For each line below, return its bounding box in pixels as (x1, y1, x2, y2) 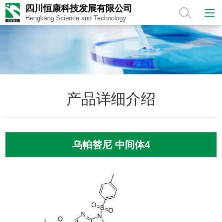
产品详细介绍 (66, 91, 156, 107)
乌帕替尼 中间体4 (72, 139, 150, 150)
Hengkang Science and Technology (25, 14, 127, 22)
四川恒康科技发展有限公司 (25, 3, 133, 13)
